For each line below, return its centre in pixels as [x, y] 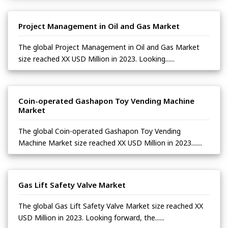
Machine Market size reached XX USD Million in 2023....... [110, 142]
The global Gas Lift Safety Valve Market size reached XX [111, 206]
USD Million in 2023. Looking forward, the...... [91, 217]
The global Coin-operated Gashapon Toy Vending [99, 131]
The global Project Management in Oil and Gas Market [109, 47]
